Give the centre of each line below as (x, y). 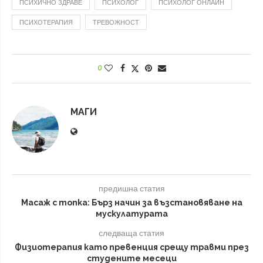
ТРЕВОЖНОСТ (116, 22)
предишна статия (131, 188)
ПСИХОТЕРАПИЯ (46, 22)
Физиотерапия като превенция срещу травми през (131, 247)
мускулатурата (131, 213)
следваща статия (131, 233)
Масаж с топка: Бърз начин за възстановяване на (131, 202)
